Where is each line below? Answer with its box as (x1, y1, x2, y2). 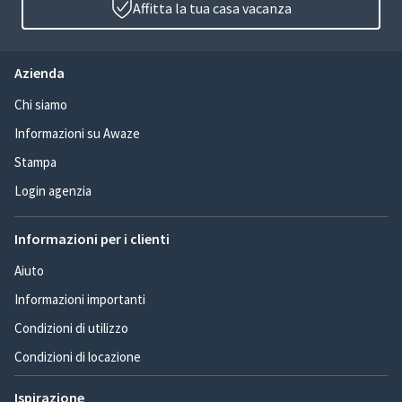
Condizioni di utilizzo (14, 319, 128, 337)
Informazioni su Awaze (14, 125, 140, 143)
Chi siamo (14, 96, 67, 114)
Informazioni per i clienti (14, 230, 170, 249)
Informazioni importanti (14, 291, 145, 309)
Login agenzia (14, 182, 92, 200)
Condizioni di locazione (14, 348, 141, 366)
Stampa (14, 153, 57, 171)
